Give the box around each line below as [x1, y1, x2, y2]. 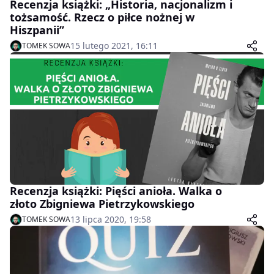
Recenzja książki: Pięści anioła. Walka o [10, 183, 222, 199]
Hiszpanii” [10, 22, 64, 37]
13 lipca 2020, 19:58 [70, 213, 151, 226]
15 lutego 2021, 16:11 [70, 39, 158, 51]
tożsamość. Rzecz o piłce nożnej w [10, 9, 194, 24]
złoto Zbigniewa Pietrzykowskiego [10, 196, 194, 212]
